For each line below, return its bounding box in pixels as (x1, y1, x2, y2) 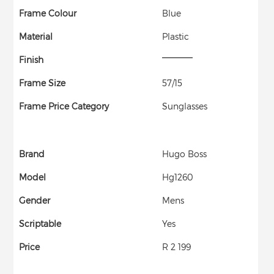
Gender (19, 194, 51, 206)
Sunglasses (162, 100, 208, 111)
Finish (19, 54, 44, 65)
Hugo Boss (162, 148, 207, 159)
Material (19, 31, 53, 42)
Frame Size (19, 77, 66, 88)
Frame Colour (19, 7, 77, 18)
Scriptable (19, 218, 62, 229)
